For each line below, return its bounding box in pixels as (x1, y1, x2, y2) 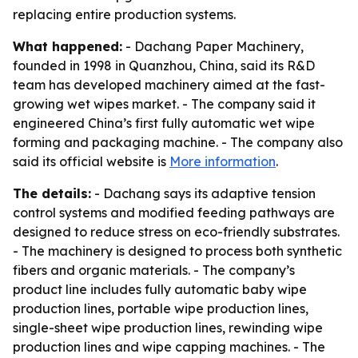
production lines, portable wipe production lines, (13, 300, 308, 316)
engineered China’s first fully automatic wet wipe (13, 115, 315, 131)
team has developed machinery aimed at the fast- (13, 77, 325, 93)
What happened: (13, 38, 122, 54)
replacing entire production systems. (13, 6, 236, 22)
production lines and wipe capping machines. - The (13, 339, 325, 355)
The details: (13, 185, 91, 201)
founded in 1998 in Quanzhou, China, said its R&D (13, 58, 315, 74)
